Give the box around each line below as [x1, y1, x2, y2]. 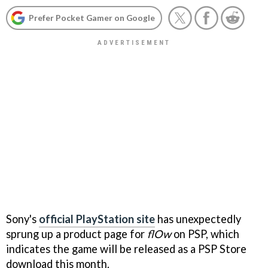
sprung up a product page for [6, 227, 147, 240]
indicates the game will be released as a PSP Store [6, 242, 246, 255]
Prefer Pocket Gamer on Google [29, 13, 155, 23]
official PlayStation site [39, 212, 155, 226]
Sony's [6, 212, 39, 226]
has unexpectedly [155, 212, 241, 226]
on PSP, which [171, 227, 239, 240]
